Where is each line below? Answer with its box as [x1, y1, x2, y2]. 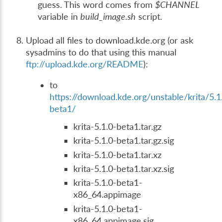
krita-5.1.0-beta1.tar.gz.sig [73, 135, 174, 146]
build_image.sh [80, 11, 136, 22]
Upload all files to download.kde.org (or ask [26, 35, 194, 46]
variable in [38, 11, 81, 22]
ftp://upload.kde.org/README [26, 59, 144, 70]
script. [136, 11, 163, 22]
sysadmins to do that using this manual [26, 47, 177, 58]
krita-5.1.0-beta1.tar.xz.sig [73, 164, 174, 174]
